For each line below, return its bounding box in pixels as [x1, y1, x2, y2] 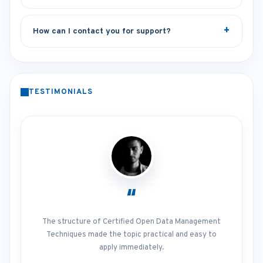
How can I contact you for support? [33, 26, 171, 36]
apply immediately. [99, 243, 164, 252]
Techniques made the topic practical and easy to [46, 230, 217, 240]
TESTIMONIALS [29, 87, 93, 97]
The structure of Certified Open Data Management [42, 217, 221, 227]
